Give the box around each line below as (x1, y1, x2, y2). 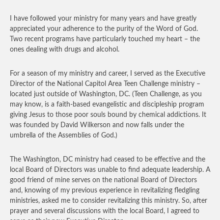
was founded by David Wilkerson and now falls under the (10, 122, 184, 129)
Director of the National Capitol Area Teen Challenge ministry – (10, 81, 200, 87)
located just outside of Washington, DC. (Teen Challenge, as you (10, 91, 202, 98)
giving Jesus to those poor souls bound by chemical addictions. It (10, 111, 206, 118)
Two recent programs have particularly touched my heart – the (10, 36, 200, 43)
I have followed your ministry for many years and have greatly (10, 15, 196, 22)
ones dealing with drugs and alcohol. (10, 46, 119, 53)
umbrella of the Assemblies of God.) (10, 132, 117, 139)
